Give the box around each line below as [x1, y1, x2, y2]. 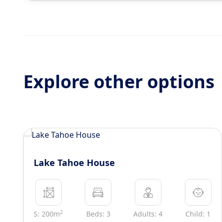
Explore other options [23, 69, 215, 94]
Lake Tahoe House [34, 157, 115, 168]
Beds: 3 [86, 209, 111, 219]
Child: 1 [185, 209, 211, 219]
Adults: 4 [133, 209, 163, 219]
